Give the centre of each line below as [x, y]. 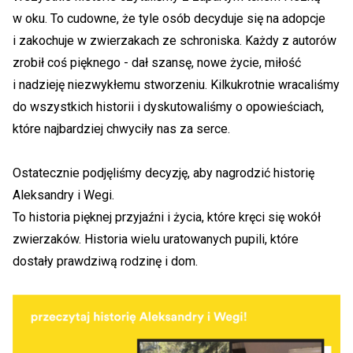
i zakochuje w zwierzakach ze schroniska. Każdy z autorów [175, 41]
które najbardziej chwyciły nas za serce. [121, 129]
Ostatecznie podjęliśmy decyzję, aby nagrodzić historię [163, 173]
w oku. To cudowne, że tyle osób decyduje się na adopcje [169, 19]
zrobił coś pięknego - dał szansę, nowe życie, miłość [157, 63]
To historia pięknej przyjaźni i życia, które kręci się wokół [167, 217]
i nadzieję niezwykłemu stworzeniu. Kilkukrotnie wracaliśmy [176, 85]
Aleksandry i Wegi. [63, 195]
